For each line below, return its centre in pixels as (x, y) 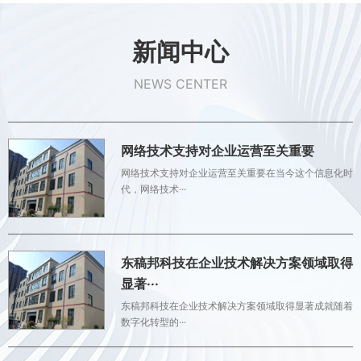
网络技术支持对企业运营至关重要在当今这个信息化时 (237, 172)
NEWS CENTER (180, 83)
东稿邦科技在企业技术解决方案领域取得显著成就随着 (237, 305)
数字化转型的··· (154, 322)
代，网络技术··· (154, 189)
